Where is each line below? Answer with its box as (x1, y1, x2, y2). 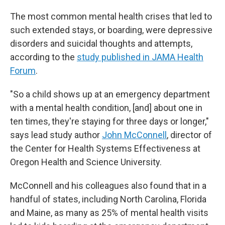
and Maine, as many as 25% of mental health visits (10, 207, 208, 218)
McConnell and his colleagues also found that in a (10, 180, 206, 191)
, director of (167, 130, 212, 140)
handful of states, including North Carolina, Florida (10, 194, 206, 204)
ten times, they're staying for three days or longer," (10, 116, 209, 127)
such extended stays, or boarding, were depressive (10, 25, 212, 35)
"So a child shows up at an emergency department (10, 89, 210, 99)
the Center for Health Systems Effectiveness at (10, 143, 200, 154)
